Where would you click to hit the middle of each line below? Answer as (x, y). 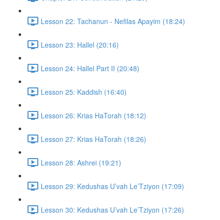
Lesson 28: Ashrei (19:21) (81, 162)
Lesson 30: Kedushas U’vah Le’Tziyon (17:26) (112, 209)
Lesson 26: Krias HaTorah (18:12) (94, 115)
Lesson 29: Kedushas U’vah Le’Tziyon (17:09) (112, 186)
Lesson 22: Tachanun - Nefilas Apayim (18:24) (113, 21)
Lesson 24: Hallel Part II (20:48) (90, 68)
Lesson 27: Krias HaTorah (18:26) (94, 139)
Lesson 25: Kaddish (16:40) (84, 92)
